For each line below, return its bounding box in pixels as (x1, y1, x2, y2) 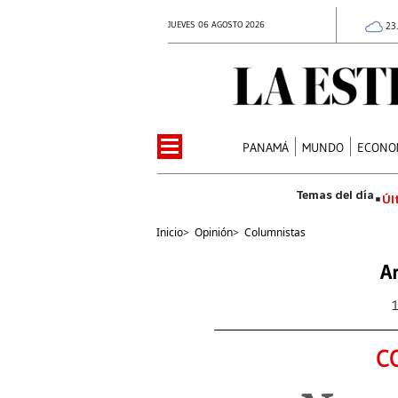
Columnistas (244, 224, 306, 240)
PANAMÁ (243, 139, 290, 155)
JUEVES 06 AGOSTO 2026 (168, 19, 265, 30)
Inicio (156, 224, 183, 240)
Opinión (195, 224, 233, 240)
